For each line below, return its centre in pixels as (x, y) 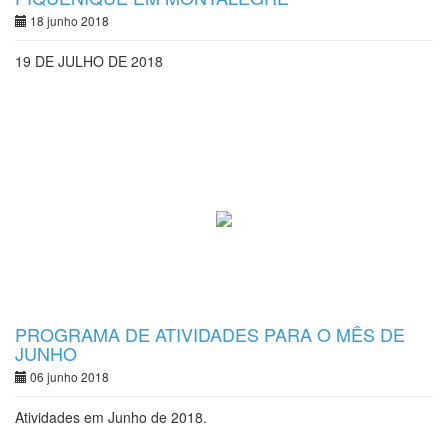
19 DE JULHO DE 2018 (89, 61)
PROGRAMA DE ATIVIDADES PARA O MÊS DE (210, 334)
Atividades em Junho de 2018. (111, 417)
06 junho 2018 (68, 376)
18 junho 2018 (68, 20)
